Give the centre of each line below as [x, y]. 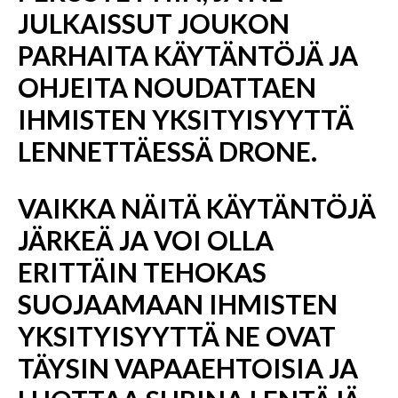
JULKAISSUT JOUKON [154, 23]
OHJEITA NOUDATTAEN [167, 87]
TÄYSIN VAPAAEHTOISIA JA [188, 368]
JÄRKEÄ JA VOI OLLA [146, 240]
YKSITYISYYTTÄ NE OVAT [177, 336]
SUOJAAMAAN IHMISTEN [178, 304]
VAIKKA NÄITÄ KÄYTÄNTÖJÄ [197, 208]
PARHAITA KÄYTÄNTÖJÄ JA [188, 55]
